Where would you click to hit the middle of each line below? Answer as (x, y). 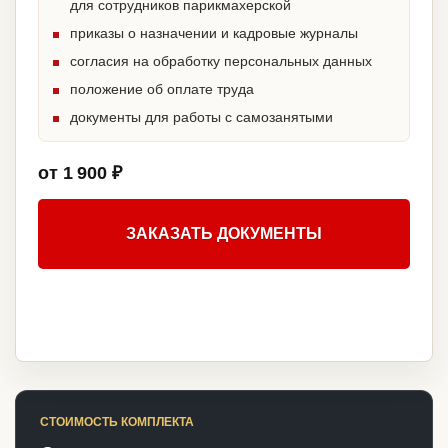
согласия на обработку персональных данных (221, 61)
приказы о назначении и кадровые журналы (214, 33)
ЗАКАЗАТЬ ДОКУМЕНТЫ (224, 234)
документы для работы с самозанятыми (201, 117)
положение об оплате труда (162, 89)
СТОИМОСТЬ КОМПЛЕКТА (117, 422)
